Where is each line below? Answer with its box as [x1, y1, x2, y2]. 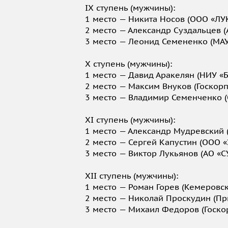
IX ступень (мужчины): [85, 3, 175, 13]
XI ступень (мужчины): [85, 115, 175, 125]
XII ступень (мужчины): [85, 170, 178, 181]
